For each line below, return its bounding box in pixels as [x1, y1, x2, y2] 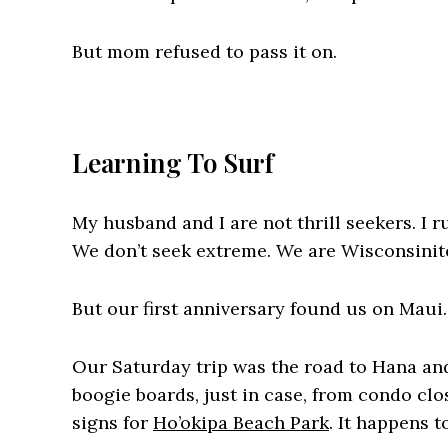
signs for [72, 410, 153, 434]
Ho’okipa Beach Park [153, 410, 329, 434]
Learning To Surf [72, 144, 274, 180]
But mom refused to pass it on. [72, 39, 337, 63]
